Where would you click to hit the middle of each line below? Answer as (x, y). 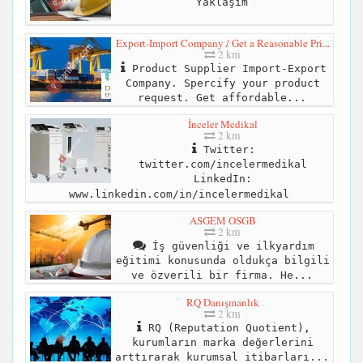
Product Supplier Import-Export (226, 69)
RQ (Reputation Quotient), (226, 327)
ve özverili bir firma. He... (222, 275)
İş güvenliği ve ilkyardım (230, 246)
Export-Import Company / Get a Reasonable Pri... (222, 43)
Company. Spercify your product (222, 83)
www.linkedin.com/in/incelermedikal (179, 194)
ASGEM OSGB (222, 221)
